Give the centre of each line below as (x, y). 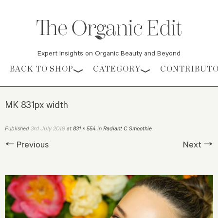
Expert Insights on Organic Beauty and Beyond (109, 53)
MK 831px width (36, 105)
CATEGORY (117, 69)
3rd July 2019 (48, 128)
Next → (198, 144)
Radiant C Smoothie (127, 128)
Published (18, 128)
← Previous (27, 144)
